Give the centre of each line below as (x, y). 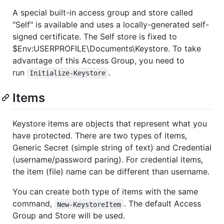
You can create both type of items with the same (105, 192)
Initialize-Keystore (68, 73)
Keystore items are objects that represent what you (110, 124)
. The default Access (163, 204)
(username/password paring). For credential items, (108, 160)
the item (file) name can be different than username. (111, 172)
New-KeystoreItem (89, 204)
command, (33, 204)
